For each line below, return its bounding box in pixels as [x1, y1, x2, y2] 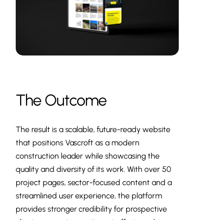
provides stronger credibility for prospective [16, 204, 167, 214]
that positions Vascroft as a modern [16, 138, 139, 148]
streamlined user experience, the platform [16, 191, 162, 201]
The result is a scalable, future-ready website [16, 125, 170, 135]
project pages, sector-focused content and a [16, 178, 172, 188]
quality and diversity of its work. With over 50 [16, 165, 171, 174]
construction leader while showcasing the [16, 151, 160, 161]
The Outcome [16, 90, 107, 110]
